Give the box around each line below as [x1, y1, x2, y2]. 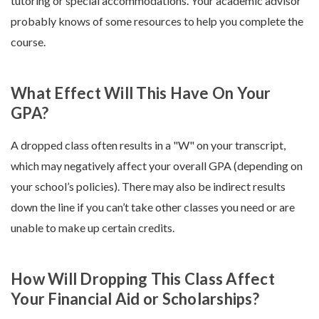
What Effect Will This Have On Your [11, 83, 271, 103]
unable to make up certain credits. [11, 221, 174, 235]
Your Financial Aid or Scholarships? [11, 289, 259, 309]
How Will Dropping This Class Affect [11, 269, 275, 289]
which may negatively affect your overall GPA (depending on [11, 159, 303, 173]
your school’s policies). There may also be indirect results [11, 179, 286, 194]
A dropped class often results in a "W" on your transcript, [11, 138, 286, 152]
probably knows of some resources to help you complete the [11, 14, 303, 28]
